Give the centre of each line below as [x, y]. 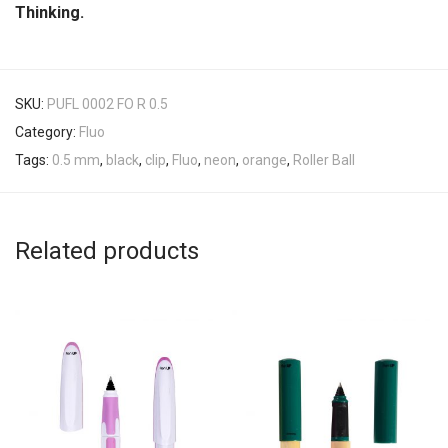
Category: [47, 132]
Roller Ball [324, 160]
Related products [107, 251]
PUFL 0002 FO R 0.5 [107, 104]
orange [264, 160]
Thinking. [49, 13]
